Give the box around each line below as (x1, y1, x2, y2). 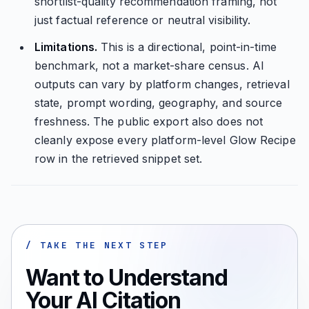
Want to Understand (26, 264, 228, 291)
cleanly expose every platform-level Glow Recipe (34, 133, 296, 147)
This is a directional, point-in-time (97, 40, 277, 54)
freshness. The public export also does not (34, 114, 263, 128)
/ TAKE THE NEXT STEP (26, 239, 168, 251)
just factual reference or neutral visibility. (34, 13, 251, 27)
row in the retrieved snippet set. (34, 152, 203, 166)
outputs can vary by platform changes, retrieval (34, 77, 290, 91)
